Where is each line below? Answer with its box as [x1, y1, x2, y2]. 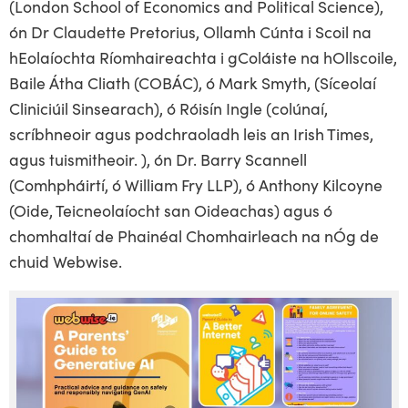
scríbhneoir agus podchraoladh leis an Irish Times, [9, 122, 373, 146]
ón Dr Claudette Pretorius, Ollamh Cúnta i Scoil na [9, 20, 372, 44]
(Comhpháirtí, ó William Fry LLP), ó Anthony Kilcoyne [9, 173, 382, 197]
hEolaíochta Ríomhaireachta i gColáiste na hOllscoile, [9, 46, 397, 69]
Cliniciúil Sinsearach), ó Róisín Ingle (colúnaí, [9, 97, 328, 120]
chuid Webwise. [9, 250, 122, 273]
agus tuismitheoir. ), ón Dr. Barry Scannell [9, 148, 307, 171]
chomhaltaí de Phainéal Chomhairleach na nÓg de [9, 224, 379, 248]
